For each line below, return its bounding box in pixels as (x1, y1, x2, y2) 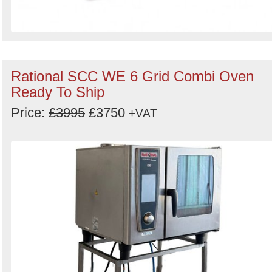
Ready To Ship (11, 84, 104, 100)
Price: (11, 105, 49, 120)
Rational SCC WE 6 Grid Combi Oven (11, 68, 254, 84)
